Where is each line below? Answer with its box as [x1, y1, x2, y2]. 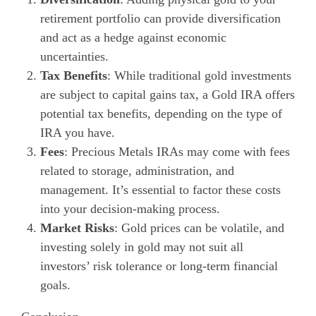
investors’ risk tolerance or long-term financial [40, 258, 278, 273]
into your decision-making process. [40, 201, 220, 216]
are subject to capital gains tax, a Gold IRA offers [40, 87, 295, 102]
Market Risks [40, 220, 114, 235]
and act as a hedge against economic [40, 30, 226, 44]
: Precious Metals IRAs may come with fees [64, 144, 290, 159]
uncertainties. [40, 49, 109, 63]
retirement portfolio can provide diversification [40, 11, 281, 25]
